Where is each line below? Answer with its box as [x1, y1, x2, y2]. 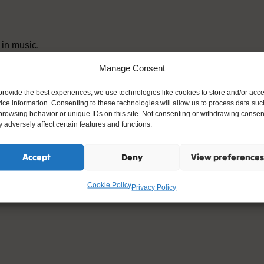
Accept [22, 151, 51, 163]
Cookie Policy [87, 180, 132, 189]
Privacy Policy [131, 183, 177, 191]
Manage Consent [98, 62, 165, 72]
